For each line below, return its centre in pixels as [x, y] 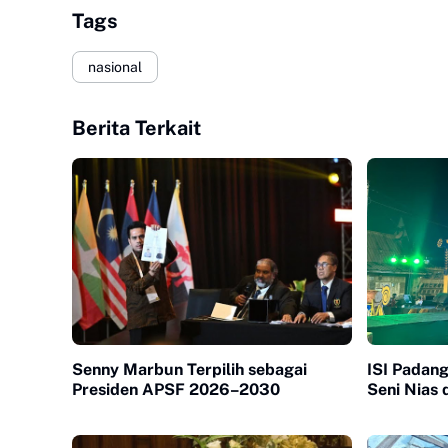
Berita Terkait [136, 128]
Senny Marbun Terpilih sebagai [189, 369]
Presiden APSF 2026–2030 [176, 389]
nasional [115, 66]
